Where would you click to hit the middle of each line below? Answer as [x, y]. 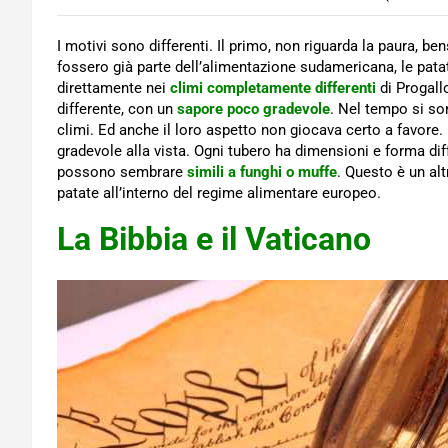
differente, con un [117, 109]
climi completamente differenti [273, 88]
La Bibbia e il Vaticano [214, 239]
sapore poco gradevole [253, 109]
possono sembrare [122, 172]
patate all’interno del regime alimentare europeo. [219, 193]
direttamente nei [113, 88]
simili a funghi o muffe [262, 172]
